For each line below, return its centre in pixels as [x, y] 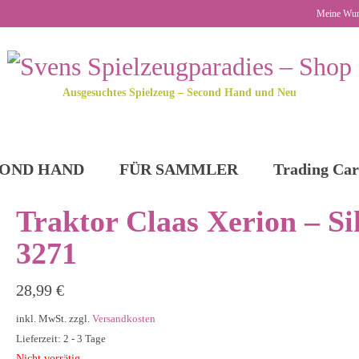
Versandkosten [123, 319]
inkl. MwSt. [41, 319]
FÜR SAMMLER [179, 169]
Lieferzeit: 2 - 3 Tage [61, 339]
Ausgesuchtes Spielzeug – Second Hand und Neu [179, 92]
